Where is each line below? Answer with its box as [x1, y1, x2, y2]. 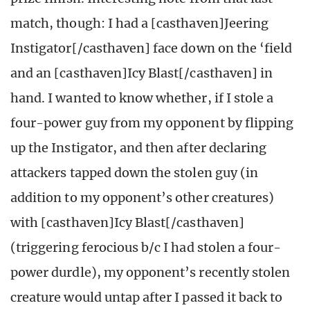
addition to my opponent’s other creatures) [10, 190, 275, 206]
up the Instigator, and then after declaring [10, 140, 267, 156]
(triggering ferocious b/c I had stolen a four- [10, 239, 282, 256]
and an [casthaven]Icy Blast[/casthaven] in [10, 65, 273, 82]
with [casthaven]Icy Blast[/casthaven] [10, 215, 244, 231]
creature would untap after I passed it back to [10, 289, 283, 306]
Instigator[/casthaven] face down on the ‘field [10, 40, 293, 57]
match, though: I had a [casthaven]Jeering [10, 15, 269, 32]
